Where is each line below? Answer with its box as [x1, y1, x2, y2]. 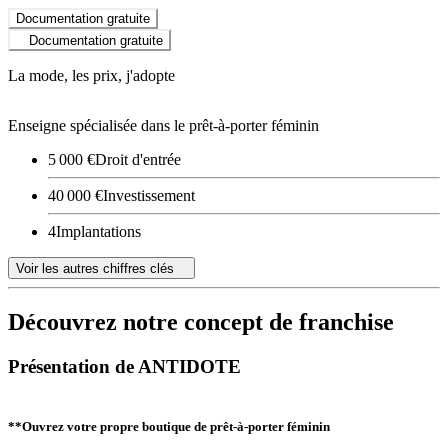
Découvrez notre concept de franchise [8, 309, 394, 336]
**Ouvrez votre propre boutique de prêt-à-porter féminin [8, 418, 330, 434]
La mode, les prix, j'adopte [8, 66, 175, 84]
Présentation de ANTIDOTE [8, 355, 241, 377]
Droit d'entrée [95, 150, 181, 168]
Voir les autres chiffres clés [16, 261, 174, 277]
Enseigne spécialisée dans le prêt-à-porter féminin [8, 116, 319, 134]
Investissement [103, 186, 195, 204]
